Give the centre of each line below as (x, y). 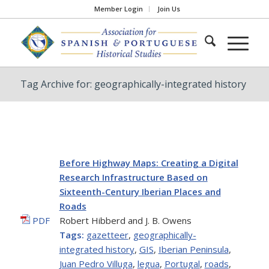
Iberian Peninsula (193, 249)
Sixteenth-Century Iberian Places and (140, 192)
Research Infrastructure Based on (133, 177)
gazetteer (107, 235)
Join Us (169, 9)
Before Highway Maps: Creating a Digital (149, 163)
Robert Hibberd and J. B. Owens (125, 220)
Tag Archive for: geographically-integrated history (133, 84)
